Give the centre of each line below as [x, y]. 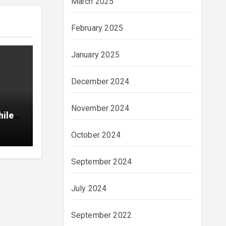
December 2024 [100, 81]
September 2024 [101, 162]
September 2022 [101, 215]
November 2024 [100, 108]
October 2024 [96, 135]
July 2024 [89, 188]
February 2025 [97, 28]
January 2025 [95, 55]
